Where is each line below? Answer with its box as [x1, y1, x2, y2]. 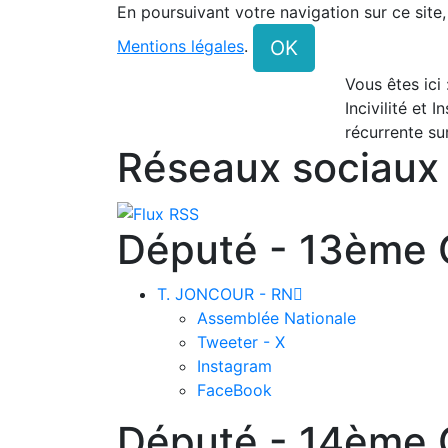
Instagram [197, 355, 272, 376]
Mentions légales [117, 36, 244, 57]
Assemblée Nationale [197, 307, 356, 328]
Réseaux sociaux [117, 143, 439, 192]
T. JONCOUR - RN [157, 283, 293, 304]
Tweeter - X [197, 331, 285, 352]
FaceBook [197, 379, 272, 400]
